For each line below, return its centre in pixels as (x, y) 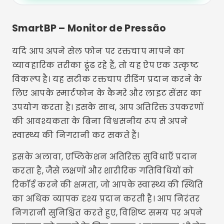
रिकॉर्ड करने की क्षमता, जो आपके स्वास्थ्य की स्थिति (108, 185)
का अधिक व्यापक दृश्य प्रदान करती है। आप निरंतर (106, 199)
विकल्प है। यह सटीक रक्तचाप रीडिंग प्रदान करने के (107, 79)
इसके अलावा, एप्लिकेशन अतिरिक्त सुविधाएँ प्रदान (105, 157)
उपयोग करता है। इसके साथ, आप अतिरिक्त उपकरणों (108, 107)
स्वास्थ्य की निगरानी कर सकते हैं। (76, 135)
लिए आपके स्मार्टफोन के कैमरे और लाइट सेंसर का (107, 93)
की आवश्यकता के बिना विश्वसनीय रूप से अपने (100, 121)
